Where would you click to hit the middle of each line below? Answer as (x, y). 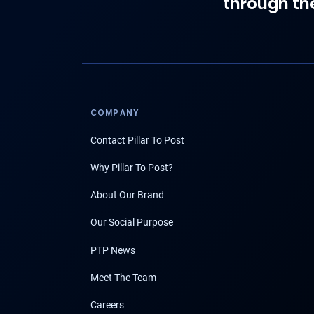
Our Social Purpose (132, 223)
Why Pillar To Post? (132, 168)
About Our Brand (127, 195)
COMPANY (115, 113)
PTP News (113, 250)
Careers (107, 305)
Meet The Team (123, 277)
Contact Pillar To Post (137, 140)
